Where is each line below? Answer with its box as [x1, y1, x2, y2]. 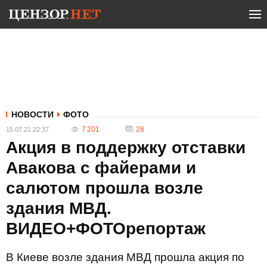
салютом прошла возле [6, 179, 203, 197]
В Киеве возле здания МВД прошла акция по [6, 251, 244, 263]
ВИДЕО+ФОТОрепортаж [6, 219, 206, 238]
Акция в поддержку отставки [6, 138, 246, 157]
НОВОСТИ [11, 110, 54, 119]
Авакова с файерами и [6, 159, 196, 177]
